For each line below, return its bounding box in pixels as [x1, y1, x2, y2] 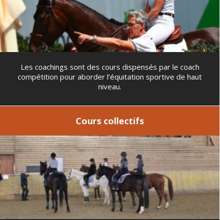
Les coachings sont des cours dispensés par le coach [20, 62, 199, 72]
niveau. [98, 82, 121, 91]
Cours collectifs [76, 114, 144, 127]
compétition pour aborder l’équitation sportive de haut [18, 72, 202, 82]
